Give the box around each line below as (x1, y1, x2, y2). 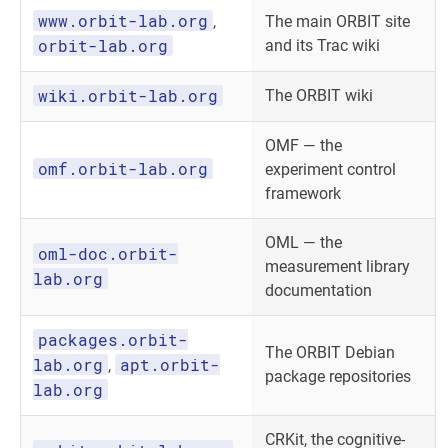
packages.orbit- (38, 329, 188, 350)
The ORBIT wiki (265, 86, 373, 105)
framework (265, 184, 341, 203)
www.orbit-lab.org (38, 10, 208, 31)
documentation (265, 281, 372, 300)
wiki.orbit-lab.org (38, 85, 218, 106)
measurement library (265, 257, 410, 276)
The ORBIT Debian (265, 343, 395, 362)
